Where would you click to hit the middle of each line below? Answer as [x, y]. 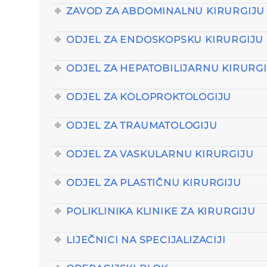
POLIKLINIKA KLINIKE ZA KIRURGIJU [161, 211]
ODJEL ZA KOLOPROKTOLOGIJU [149, 97]
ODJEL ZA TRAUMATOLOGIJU [142, 125]
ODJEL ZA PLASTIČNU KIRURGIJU [154, 182]
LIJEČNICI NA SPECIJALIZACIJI [146, 240]
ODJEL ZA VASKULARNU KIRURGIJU [160, 154]
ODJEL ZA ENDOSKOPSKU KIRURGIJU [165, 39]
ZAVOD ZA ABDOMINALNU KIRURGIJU [166, 11]
